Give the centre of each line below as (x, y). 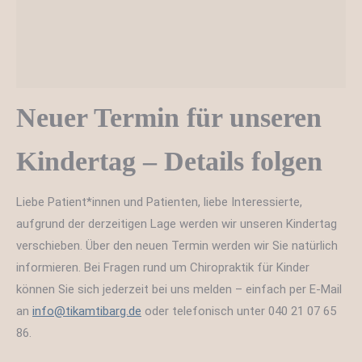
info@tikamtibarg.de (87, 311)
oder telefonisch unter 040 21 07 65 (239, 311)
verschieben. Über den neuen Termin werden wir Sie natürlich (177, 246)
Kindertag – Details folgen (169, 162)
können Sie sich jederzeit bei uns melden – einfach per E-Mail (179, 290)
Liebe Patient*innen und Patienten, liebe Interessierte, (159, 202)
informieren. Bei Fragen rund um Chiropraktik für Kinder (163, 268)
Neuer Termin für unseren (169, 118)
